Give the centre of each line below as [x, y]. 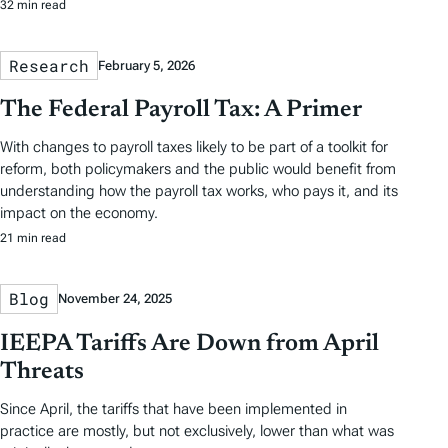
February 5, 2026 [146, 65]
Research [49, 65]
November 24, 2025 [115, 299]
